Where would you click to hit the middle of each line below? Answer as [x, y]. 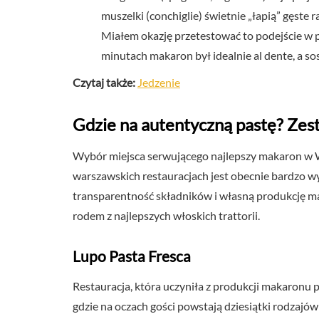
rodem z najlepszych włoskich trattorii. [166, 215]
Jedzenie [159, 82]
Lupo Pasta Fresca [132, 256]
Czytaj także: [104, 82]
